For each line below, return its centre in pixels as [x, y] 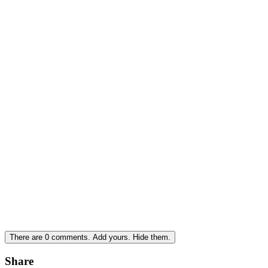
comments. [71, 237]
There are [27, 237]
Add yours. [112, 237]
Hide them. [152, 237]
